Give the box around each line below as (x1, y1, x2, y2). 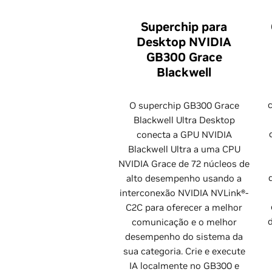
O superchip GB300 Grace (129, 100, 239, 111)
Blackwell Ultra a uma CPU (127, 143, 240, 155)
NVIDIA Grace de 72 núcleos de (118, 158, 250, 169)
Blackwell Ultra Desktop (133, 114, 235, 126)
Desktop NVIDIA (137, 34, 231, 50)
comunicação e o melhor (131, 216, 237, 228)
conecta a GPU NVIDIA (136, 129, 232, 140)
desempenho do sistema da (125, 231, 243, 242)
